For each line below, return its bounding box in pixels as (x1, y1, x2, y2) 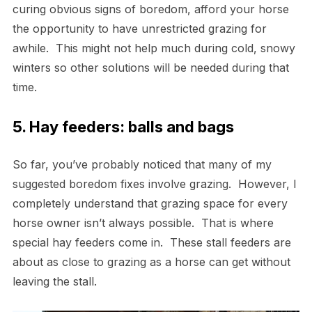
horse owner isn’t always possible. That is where (12, 215, 274, 230)
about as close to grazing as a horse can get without (12, 254, 290, 269)
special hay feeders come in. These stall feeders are (12, 235, 291, 249)
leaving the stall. (12, 274, 104, 288)
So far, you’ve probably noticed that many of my (12, 157, 272, 171)
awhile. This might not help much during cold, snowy (12, 40, 295, 55)
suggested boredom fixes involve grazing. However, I (12, 176, 297, 191)
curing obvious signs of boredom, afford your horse (12, 1, 289, 16)
